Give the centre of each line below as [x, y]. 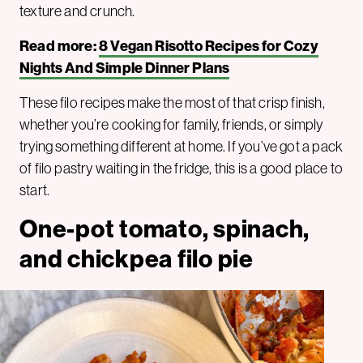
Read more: [59, 45]
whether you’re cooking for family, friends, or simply [171, 124]
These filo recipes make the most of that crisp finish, [172, 102]
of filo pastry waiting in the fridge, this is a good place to [181, 168]
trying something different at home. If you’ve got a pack [181, 146]
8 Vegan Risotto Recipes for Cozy [208, 45]
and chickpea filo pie [137, 258]
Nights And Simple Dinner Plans [125, 67]
